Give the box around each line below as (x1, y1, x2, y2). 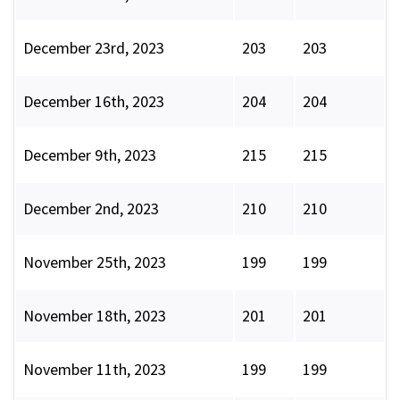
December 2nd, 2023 (23, 198, 159, 220)
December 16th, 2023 (23, 91, 164, 112)
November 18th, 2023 (23, 305, 166, 327)
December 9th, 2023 (23, 145, 156, 166)
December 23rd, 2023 (23, 37, 164, 59)
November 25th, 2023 (23, 252, 166, 273)
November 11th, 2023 (23, 359, 166, 380)
